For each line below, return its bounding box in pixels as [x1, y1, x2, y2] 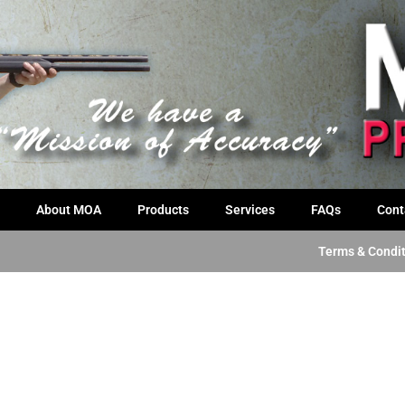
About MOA [36, 202, 101, 218]
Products [137, 202, 189, 218]
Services [225, 202, 275, 218]
